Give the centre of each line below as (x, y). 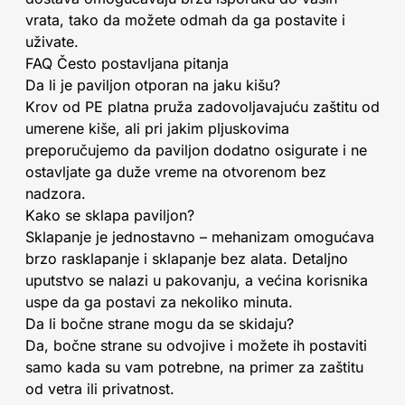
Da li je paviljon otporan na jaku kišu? (153, 85)
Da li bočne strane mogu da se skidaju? (160, 324)
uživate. (52, 42)
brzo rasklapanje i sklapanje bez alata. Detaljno (187, 259)
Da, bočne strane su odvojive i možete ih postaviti (196, 345)
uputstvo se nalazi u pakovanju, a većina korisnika (197, 280)
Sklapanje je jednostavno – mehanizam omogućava (200, 237)
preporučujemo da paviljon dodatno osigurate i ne (196, 150)
